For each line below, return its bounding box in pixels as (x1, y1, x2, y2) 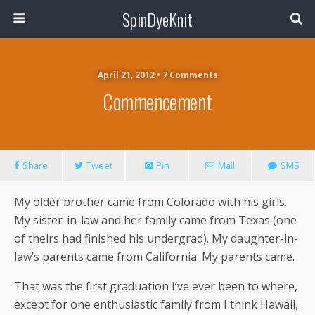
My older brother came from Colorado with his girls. (14, 194, 287, 210)
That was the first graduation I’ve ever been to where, (14, 278, 297, 294)
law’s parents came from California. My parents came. (14, 249, 295, 264)
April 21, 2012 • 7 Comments (97, 69, 218, 81)
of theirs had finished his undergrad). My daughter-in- (14, 231, 298, 246)
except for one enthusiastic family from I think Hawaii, (14, 297, 298, 312)
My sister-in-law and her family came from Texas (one (14, 212, 297, 228)
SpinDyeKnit (122, 6, 193, 32)
